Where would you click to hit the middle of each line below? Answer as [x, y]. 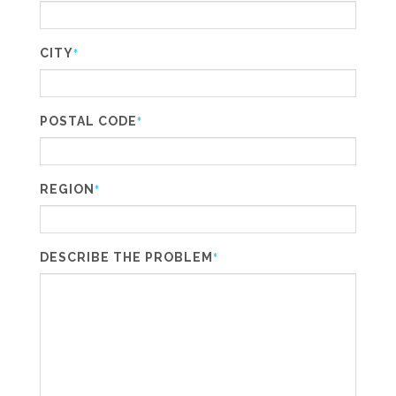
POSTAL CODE [88, 121]
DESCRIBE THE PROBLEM [126, 257]
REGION [67, 189]
